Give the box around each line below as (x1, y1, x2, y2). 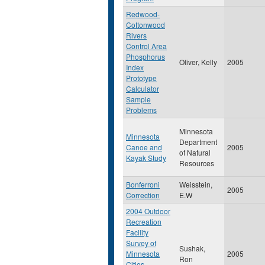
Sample (126, 94, 151, 104)
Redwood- (126, 9, 160, 19)
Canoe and (126, 142, 162, 152)
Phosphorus (126, 51, 165, 62)
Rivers (126, 30, 147, 40)
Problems (126, 105, 157, 115)
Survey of (126, 238, 156, 248)
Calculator (126, 83, 159, 93)
